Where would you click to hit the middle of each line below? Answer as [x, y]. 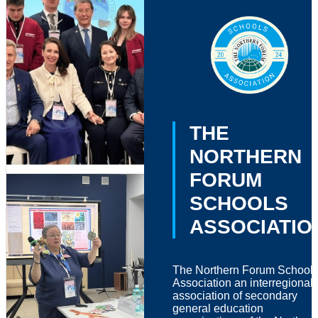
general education [218, 308]
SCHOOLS [238, 203]
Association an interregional [242, 283]
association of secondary [235, 295]
